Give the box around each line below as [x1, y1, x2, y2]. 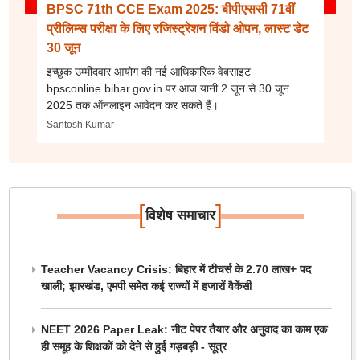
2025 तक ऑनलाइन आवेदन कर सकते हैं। [46, 99, 219, 112]
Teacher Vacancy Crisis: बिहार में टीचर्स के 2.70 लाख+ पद [40, 263, 311, 276]
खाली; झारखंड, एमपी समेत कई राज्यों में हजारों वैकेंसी [40, 280, 252, 292]
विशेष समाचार [145, 207, 215, 223]
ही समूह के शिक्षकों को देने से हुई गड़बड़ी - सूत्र [40, 340, 227, 353]
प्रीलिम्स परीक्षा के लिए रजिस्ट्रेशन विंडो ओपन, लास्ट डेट [46, 22, 309, 35]
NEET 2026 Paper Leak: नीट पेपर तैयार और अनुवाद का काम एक [40, 323, 327, 336]
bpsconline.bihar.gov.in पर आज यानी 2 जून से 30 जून [46, 82, 289, 95]
